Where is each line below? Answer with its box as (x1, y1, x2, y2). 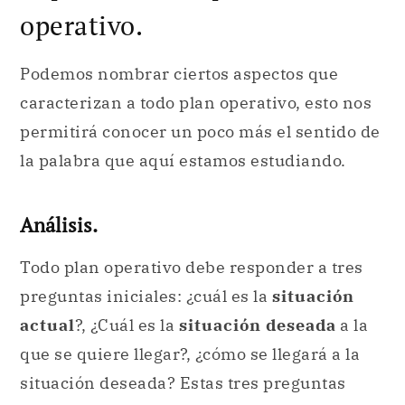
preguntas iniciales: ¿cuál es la (20, 285, 272, 306)
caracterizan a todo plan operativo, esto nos (20, 92, 372, 114)
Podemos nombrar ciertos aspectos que (20, 63, 338, 85)
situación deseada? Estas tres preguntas (20, 372, 346, 393)
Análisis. (20, 212, 98, 239)
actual (20, 314, 75, 335)
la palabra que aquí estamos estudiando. (20, 150, 346, 172)
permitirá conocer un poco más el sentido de (20, 121, 381, 143)
